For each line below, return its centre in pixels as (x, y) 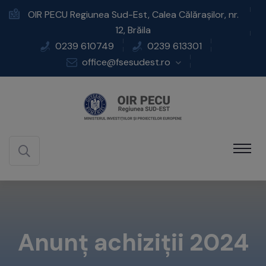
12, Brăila (133, 30)
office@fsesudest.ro (126, 62)
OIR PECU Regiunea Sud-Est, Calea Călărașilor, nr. (133, 14)
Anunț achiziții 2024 (133, 242)
